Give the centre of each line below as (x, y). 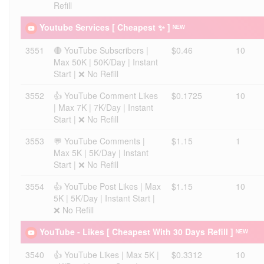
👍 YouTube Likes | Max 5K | (106, 255)
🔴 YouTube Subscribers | (101, 50)
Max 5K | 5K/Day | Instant (101, 153)
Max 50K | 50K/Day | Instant (106, 62)
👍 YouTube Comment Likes (106, 95)
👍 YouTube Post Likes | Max (107, 186)
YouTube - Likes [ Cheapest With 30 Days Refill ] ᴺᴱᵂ (144, 232)
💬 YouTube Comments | (99, 141)
